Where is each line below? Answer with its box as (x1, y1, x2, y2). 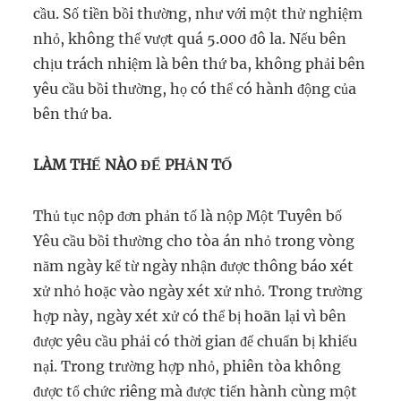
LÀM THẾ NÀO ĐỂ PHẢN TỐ (33, 155, 233, 174)
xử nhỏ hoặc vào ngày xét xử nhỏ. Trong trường (33, 281, 363, 300)
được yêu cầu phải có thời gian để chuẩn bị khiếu (33, 331, 358, 350)
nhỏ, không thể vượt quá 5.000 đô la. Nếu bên (33, 29, 347, 47)
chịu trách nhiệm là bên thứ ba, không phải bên (33, 54, 366, 73)
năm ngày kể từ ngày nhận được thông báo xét (33, 256, 354, 275)
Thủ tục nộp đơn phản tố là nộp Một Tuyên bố (33, 206, 343, 225)
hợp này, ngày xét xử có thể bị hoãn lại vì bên (33, 306, 347, 325)
